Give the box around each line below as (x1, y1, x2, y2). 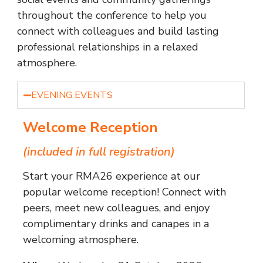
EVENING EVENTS (31, 89, 113, 102)
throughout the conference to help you (16, 8, 207, 23)
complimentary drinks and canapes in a (22, 217, 209, 231)
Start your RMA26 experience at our (22, 169, 200, 184)
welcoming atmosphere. (22, 232, 139, 247)
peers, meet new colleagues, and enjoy (22, 201, 210, 215)
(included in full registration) (22, 144, 175, 160)
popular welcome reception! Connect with (22, 185, 226, 200)
